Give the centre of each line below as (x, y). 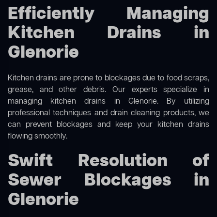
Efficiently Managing (108, 15)
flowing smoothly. (38, 137)
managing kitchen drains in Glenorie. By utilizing (108, 102)
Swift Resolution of (108, 162)
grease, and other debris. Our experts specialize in (108, 90)
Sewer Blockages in (108, 181)
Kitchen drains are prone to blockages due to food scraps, (108, 79)
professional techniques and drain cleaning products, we (108, 114)
